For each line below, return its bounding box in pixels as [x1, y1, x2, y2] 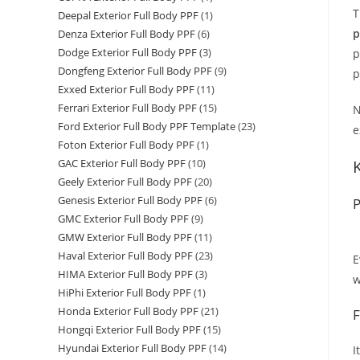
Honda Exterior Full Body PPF [58, 304, 198, 319]
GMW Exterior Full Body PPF [58, 230, 192, 245]
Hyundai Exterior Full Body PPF [58, 341, 207, 356]
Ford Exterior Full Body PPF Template [58, 119, 235, 134]
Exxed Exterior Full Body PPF [58, 82, 194, 97]
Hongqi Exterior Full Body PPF [58, 322, 201, 337]
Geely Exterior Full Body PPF [58, 174, 192, 190]
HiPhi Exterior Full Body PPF [58, 285, 191, 301]
